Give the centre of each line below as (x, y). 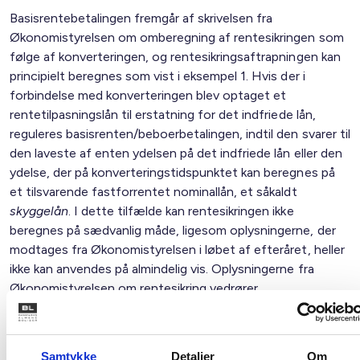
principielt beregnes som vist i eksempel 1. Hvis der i (157, 76)
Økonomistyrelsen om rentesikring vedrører (134, 288)
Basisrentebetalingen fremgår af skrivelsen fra (141, 18)
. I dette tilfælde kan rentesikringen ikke (181, 211)
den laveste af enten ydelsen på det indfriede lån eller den (176, 153)
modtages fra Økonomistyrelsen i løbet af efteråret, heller (177, 250)
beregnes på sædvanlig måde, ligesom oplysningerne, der (173, 230)
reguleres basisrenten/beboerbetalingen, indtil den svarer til (180, 134)
